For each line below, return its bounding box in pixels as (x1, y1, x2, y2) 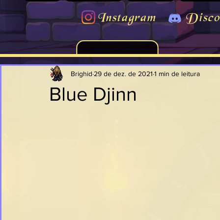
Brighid (71, 69, 92, 78)
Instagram (97, 11, 156, 26)
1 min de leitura (154, 69, 200, 78)
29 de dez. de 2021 (94, 69, 153, 78)
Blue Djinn (49, 83, 137, 105)
